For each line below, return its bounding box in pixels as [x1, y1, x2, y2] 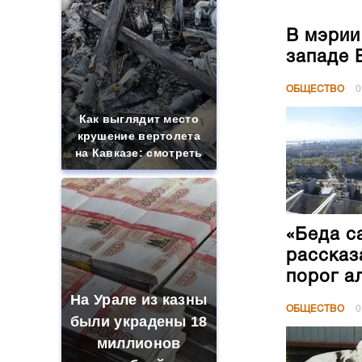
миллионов [96, 335, 181, 351]
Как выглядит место [78, 112, 199, 125]
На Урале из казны [70, 292, 208, 308]
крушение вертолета [77, 129, 200, 142]
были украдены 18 [69, 314, 208, 330]
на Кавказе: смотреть [74, 146, 203, 159]
